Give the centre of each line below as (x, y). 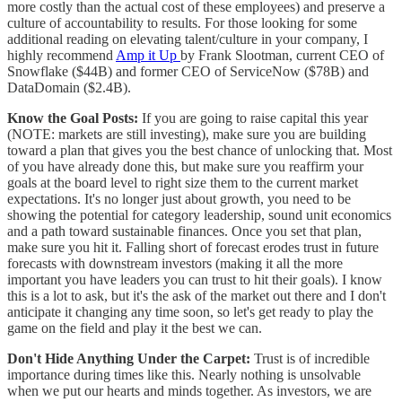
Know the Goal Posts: (73, 118)
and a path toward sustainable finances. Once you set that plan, (184, 231)
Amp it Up (148, 55)
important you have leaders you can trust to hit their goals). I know (195, 279)
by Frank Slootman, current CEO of (282, 55)
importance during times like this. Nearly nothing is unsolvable (184, 374)
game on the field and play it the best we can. (136, 328)
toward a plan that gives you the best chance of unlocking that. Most (200, 150)
